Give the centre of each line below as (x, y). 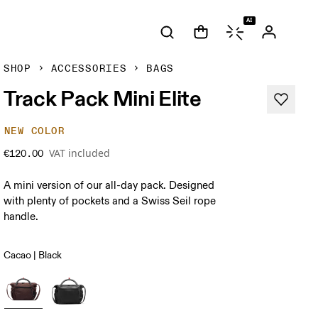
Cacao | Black (33, 255)
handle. (21, 217)
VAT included (80, 153)
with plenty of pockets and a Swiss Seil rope (110, 201)
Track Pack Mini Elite (103, 98)
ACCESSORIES (89, 68)
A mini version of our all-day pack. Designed (109, 186)
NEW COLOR (34, 131)
